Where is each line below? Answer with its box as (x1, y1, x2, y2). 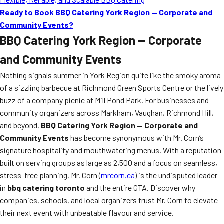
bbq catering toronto (7, 183, 85, 192)
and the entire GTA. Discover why (85, 183, 195, 192)
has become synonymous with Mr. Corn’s (69, 133, 204, 142)
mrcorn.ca (101, 170, 135, 180)
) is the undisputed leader (135, 170, 217, 180)
